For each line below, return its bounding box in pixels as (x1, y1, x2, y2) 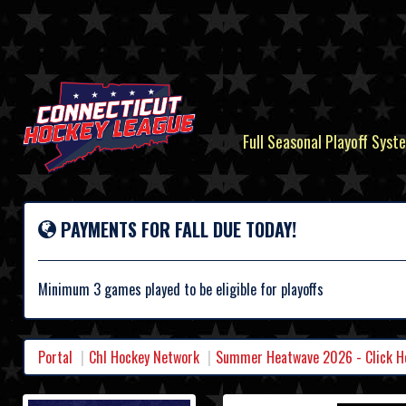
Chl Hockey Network (89, 346, 199, 369)
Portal (38, 346, 72, 369)
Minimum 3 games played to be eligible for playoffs (38, 278, 324, 301)
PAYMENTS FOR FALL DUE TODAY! (56, 216, 296, 244)
